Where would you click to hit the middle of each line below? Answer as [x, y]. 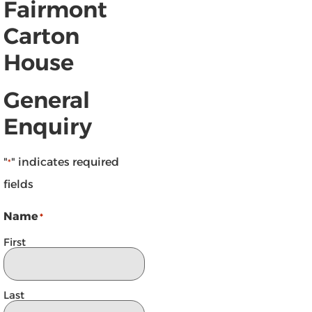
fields [18, 184]
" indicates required [65, 162]
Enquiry [48, 126]
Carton [41, 36]
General [47, 100]
